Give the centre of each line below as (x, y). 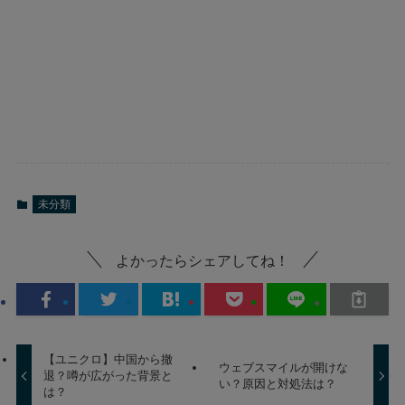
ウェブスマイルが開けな (283, 368)
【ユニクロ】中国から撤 (108, 360)
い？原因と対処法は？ (277, 384)
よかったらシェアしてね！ (202, 260)
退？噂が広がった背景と (108, 376)
